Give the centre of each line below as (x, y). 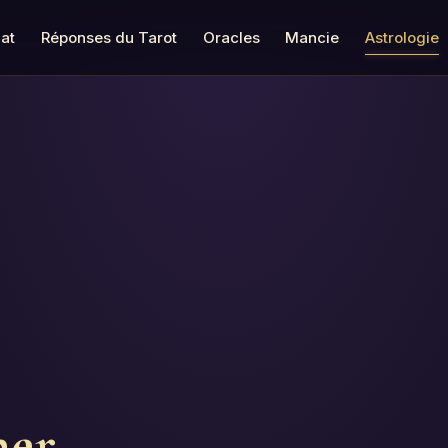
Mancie (312, 37)
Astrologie (401, 37)
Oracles (231, 37)
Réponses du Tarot (109, 37)
